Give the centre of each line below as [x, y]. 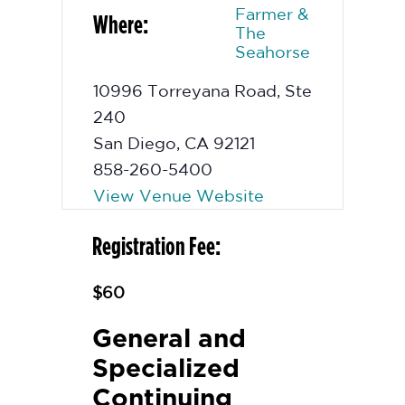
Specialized [166, 368]
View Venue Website [179, 195]
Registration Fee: [156, 246]
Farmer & [273, 14]
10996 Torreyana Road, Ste [202, 90]
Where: [121, 24]
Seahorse [273, 52]
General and [169, 338]
